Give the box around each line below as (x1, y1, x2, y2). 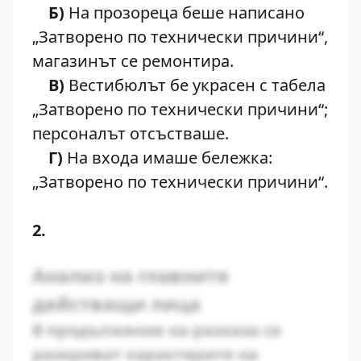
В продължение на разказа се (32, 319, 281, 341)
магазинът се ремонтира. (32, 50, 234, 72)
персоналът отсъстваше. (32, 122, 229, 144)
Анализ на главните (32, 263, 229, 288)
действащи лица (32, 291, 201, 317)
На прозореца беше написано (64, 2, 305, 23)
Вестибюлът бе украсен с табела (64, 74, 326, 96)
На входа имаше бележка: (63, 147, 272, 168)
